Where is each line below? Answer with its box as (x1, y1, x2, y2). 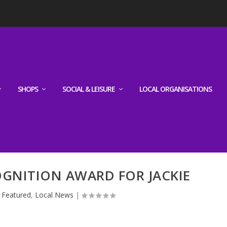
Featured (1, 190, 31, 200)
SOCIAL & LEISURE (62, 84, 116, 94)
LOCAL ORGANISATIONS (139, 84, 212, 94)
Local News (34, 190, 73, 200)
